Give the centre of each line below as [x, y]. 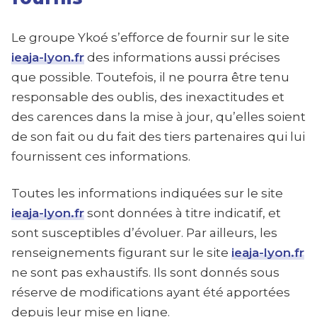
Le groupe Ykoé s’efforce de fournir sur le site [150, 38]
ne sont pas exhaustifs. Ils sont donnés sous [145, 272]
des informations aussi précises [182, 57]
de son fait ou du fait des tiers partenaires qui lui [158, 137]
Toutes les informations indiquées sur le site [147, 193]
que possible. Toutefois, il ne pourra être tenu [150, 77]
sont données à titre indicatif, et [183, 213]
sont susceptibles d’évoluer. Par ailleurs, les [144, 233]
